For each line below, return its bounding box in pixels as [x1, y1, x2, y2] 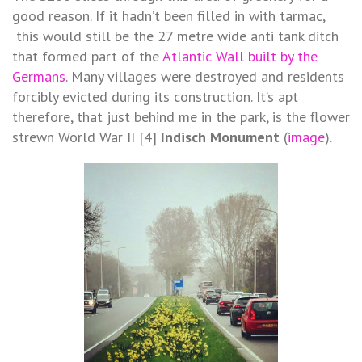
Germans [12, 66, 65, 86]
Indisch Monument [161, 127, 284, 146]
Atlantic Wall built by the [162, 46, 318, 65]
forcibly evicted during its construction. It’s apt [12, 86, 298, 106]
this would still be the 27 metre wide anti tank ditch [12, 26, 339, 45]
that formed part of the [12, 46, 162, 65]
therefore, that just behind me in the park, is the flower [12, 107, 350, 126]
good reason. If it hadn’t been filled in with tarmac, [12, 6, 325, 25]
